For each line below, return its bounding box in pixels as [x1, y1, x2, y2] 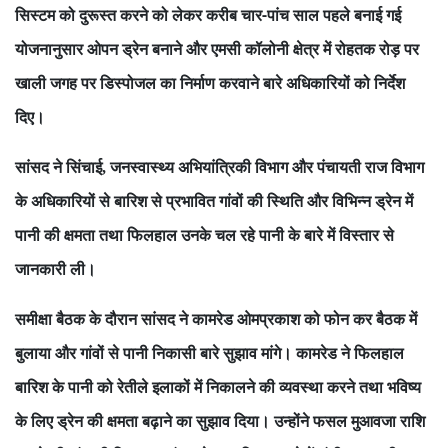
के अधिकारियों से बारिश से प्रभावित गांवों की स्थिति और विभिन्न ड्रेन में [15, 190, 413, 213]
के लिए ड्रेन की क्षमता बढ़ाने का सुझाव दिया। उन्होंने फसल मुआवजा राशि [15, 410, 425, 433]
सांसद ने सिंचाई [15, 156, 102, 179]
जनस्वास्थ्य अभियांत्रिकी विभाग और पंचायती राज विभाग [110, 156, 424, 179]
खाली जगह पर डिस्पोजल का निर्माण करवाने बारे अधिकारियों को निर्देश [15, 72, 405, 95]
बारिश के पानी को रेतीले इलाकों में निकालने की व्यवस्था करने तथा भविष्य [15, 376, 421, 399]
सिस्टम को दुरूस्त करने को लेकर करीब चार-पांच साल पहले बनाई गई [15, 4, 401, 27]
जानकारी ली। [15, 258, 96, 281]
